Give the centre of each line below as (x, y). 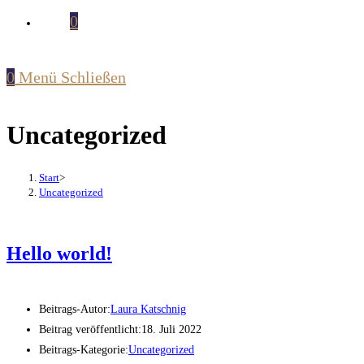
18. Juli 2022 (171, 330)
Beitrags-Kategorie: (84, 350)
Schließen (93, 77)
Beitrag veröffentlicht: (90, 330)
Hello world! (59, 254)
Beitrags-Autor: (75, 310)
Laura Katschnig (148, 310)
